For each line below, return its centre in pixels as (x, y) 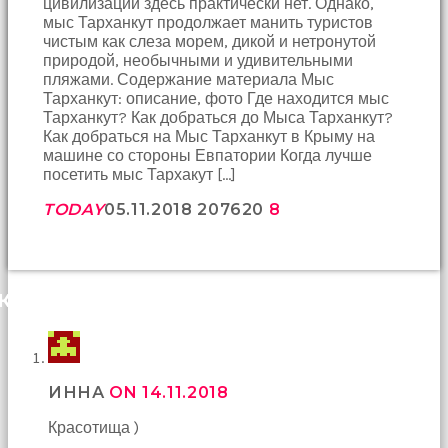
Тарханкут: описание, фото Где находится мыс (216, 99)
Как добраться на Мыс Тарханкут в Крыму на (209, 137)
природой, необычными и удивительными (198, 61)
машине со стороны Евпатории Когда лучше (207, 156)
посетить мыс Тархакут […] (139, 175)
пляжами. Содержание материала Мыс (188, 80)
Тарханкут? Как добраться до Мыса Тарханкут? (218, 118)
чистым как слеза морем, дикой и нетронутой (209, 42)
